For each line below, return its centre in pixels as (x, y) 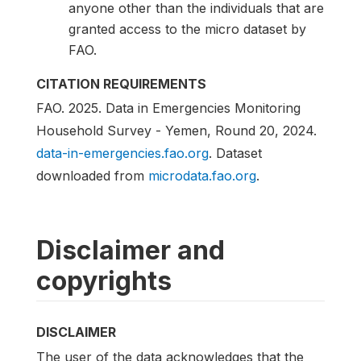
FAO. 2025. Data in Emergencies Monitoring (168, 108)
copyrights (104, 281)
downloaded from (92, 176)
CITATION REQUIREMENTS (121, 84)
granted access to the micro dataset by (187, 29)
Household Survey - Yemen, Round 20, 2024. (176, 131)
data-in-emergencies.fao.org (122, 154)
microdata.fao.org (202, 176)
